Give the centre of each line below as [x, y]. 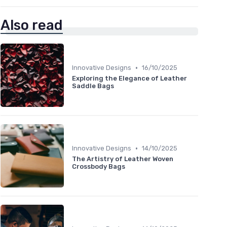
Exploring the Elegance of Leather [129, 79]
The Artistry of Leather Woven [123, 159]
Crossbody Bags [99, 167]
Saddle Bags [93, 86]
